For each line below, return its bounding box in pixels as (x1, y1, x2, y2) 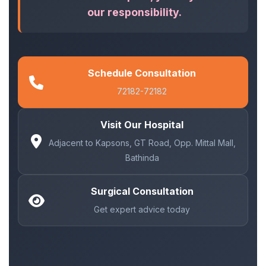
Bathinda (125, 153, 159, 163)
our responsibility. (87, 6, 182, 18)
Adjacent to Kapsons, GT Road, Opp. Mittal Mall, (48, 138, 236, 148)
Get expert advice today (94, 204, 190, 214)
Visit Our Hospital (100, 119, 183, 131)
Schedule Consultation (88, 67, 196, 79)
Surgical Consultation (90, 185, 194, 197)
